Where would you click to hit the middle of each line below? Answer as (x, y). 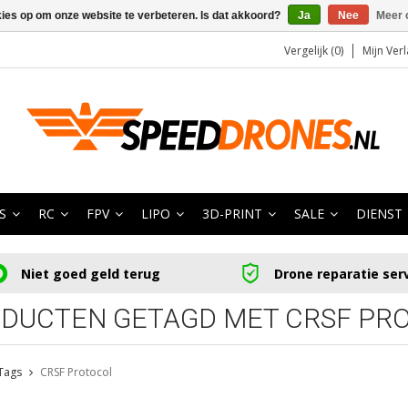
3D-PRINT (232, 214)
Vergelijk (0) (314, 51)
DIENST (379, 214)
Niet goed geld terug (90, 273)
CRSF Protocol (76, 372)
